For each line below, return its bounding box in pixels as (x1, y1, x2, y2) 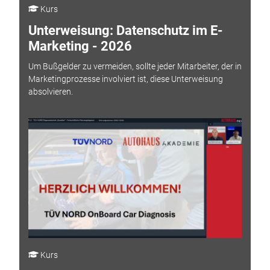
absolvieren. (28, 87, 73, 97)
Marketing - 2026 (28, 38, 132, 54)
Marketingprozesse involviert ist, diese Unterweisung (28, 74, 223, 84)
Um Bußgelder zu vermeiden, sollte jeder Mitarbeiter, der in (28, 61, 242, 72)
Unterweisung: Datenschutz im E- (28, 22, 223, 38)
